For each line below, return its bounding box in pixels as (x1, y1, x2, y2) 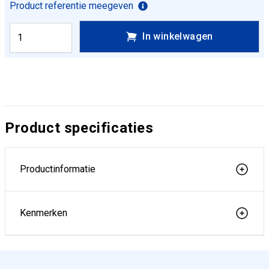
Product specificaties (5, 119, 154, 136)
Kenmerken (20, 207, 67, 219)
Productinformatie (20, 163, 95, 175)
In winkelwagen (142, 31, 213, 42)
